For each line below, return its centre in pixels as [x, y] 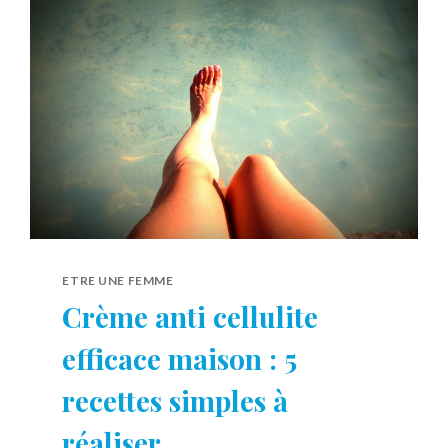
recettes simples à [175, 400]
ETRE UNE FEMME [118, 280]
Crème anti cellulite [190, 316]
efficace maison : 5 [180, 358]
